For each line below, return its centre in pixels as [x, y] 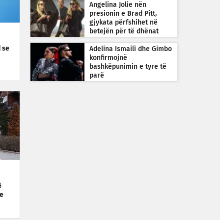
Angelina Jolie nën [118, 5]
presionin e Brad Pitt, [123, 14]
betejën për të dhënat [124, 31]
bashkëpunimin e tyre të [128, 67]
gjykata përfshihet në [124, 23]
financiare [105, 40]
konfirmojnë [108, 58]
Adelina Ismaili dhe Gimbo [131, 49]
